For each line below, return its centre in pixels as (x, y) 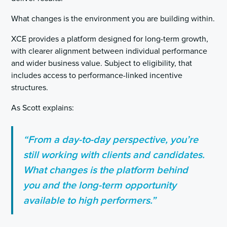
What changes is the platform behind (106, 171)
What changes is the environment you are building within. (113, 19)
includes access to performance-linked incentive (97, 76)
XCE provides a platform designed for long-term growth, (110, 39)
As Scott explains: (43, 108)
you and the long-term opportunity (100, 186)
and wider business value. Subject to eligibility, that (102, 64)
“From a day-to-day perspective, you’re (111, 140)
